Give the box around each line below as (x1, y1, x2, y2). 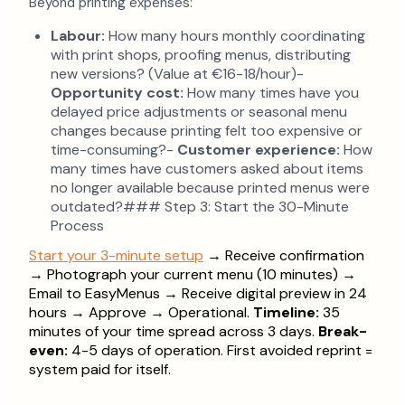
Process (51, 216, 104, 235)
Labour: (51, 26, 105, 45)
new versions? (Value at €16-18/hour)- (51, 64, 304, 83)
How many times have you (184, 83, 359, 102)
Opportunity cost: (51, 83, 184, 102)
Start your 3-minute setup (29, 246, 203, 265)
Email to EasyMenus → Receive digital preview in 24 (29, 284, 367, 303)
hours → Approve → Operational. (29, 303, 253, 322)
